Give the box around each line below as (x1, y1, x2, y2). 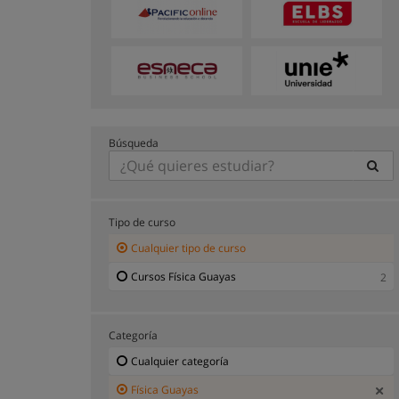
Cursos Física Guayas (131, 268, 236, 284)
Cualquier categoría (131, 353, 229, 369)
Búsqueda (109, 134, 159, 151)
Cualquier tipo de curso (131, 240, 246, 256)
